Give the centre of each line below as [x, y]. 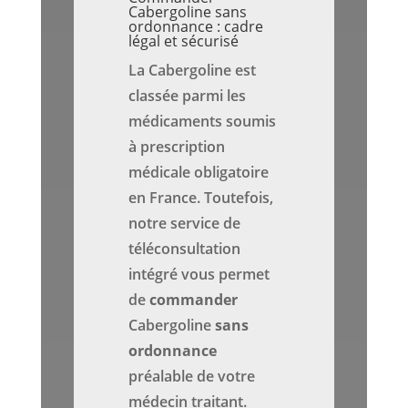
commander [194, 300]
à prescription [177, 147]
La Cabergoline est [193, 71]
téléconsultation [185, 249]
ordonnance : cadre [196, 27]
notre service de [185, 224]
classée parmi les [188, 96]
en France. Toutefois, [201, 198]
